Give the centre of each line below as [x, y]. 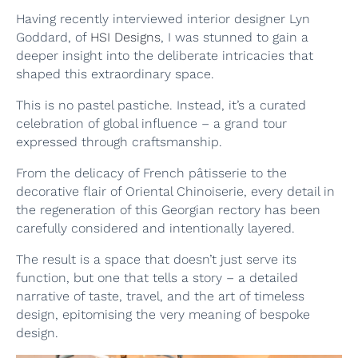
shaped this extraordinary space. [117, 74]
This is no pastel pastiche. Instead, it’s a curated [161, 105]
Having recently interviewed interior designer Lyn [163, 19]
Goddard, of [53, 38]
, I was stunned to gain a [235, 38]
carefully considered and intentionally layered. [157, 229]
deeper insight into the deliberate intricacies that [165, 56]
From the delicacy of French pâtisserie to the [151, 173]
